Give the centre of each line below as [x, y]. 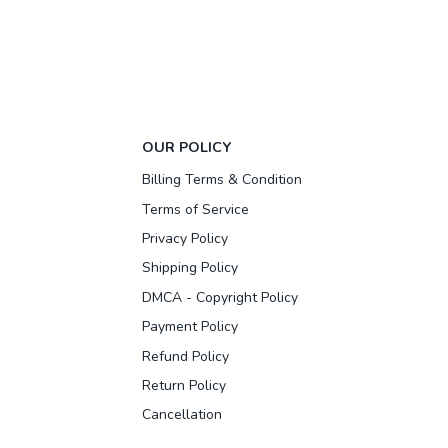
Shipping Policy [190, 268]
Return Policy [184, 385]
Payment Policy [190, 327]
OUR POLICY [186, 146]
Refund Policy [185, 356]
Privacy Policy [185, 238]
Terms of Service [195, 209]
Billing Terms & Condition [222, 180]
